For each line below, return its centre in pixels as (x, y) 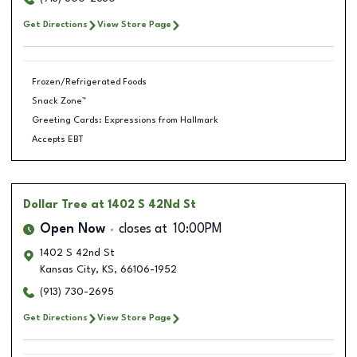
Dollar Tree (55, 205)
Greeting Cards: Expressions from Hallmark (125, 120)
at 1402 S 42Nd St (143, 205)
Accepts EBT (57, 139)
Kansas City (68, 270)
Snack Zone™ (59, 101)
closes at (143, 229)
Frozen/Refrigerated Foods (89, 82)
